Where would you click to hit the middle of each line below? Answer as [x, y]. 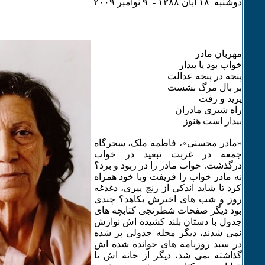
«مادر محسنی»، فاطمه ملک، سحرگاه [168, 143]
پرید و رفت [220, 98]
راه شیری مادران [208, 110]
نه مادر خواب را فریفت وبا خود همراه [168, 177]
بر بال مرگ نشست [204, 87]
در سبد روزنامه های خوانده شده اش [168, 244]
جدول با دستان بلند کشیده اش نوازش [168, 222]
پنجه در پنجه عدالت [204, 76]
